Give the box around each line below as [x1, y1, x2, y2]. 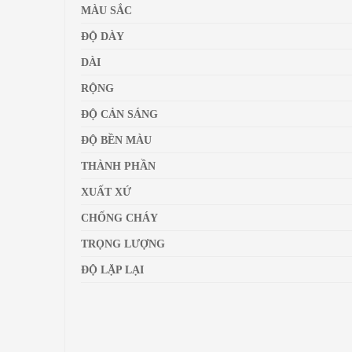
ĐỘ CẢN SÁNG [81, 108, 158, 121]
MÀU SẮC [81, 4, 132, 17]
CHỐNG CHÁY [81, 211, 158, 225]
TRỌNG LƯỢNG [81, 237, 165, 251]
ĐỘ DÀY [81, 30, 124, 43]
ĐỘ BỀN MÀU [81, 134, 152, 147]
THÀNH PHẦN [81, 159, 156, 173]
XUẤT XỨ [81, 185, 131, 199]
